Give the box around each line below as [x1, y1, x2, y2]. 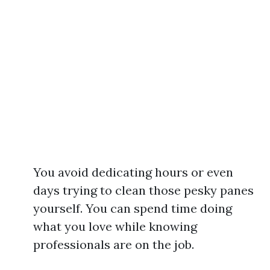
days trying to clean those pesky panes [33, 183, 254, 198]
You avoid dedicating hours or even [33, 165, 233, 180]
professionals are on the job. [33, 237, 194, 252]
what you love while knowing [33, 219, 197, 234]
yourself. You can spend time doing [33, 201, 232, 216]
